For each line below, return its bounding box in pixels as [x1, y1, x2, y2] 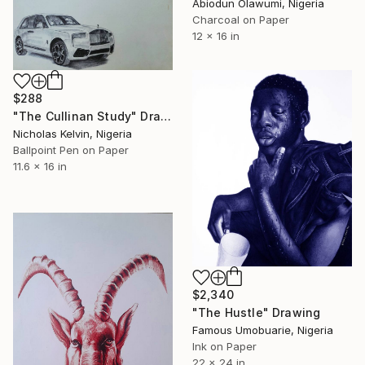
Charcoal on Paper [192, 12, 289, 26]
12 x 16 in [192, 29, 240, 42]
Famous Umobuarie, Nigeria [192, 323, 333, 336]
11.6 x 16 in [13, 159, 67, 173]
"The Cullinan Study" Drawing [160, 108, 171, 123]
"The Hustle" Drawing [192, 305, 321, 319]
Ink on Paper [192, 339, 257, 353]
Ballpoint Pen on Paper [13, 143, 129, 156]
